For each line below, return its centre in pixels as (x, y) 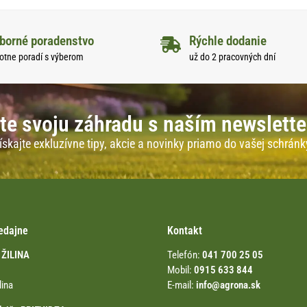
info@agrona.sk (228, 285)
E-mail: (181, 285)
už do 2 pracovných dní (232, 57)
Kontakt (185, 230)
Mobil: (181, 270)
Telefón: (185, 255)
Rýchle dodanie (228, 41)
